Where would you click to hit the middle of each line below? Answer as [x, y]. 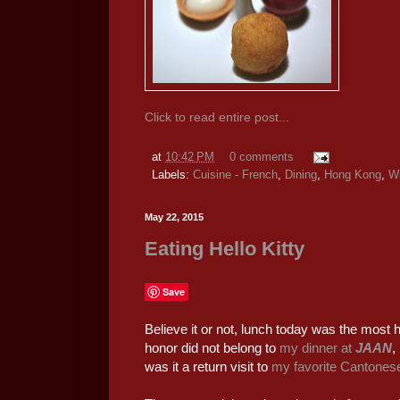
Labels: [172, 175]
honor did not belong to [212, 347]
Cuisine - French [235, 175]
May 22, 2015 [174, 217]
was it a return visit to [208, 366]
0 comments [261, 158]
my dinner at [317, 347]
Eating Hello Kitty [225, 248]
